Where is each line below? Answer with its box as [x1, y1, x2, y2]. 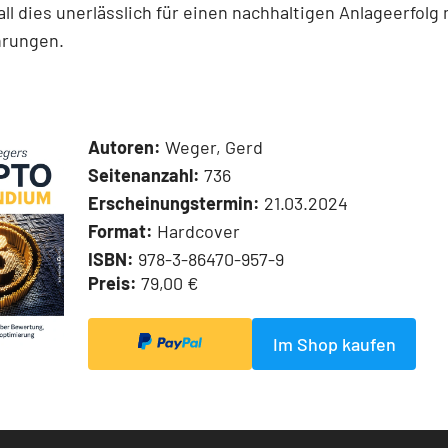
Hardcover [153, 219, 240, 242]
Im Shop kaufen [272, 332, 396, 355]
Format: [88, 219, 153, 242]
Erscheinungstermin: [88, 191, 260, 214]
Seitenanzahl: [88, 163, 200, 186]
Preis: [88, 271, 137, 294]
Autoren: [88, 135, 161, 158]
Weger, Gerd [161, 135, 263, 158]
